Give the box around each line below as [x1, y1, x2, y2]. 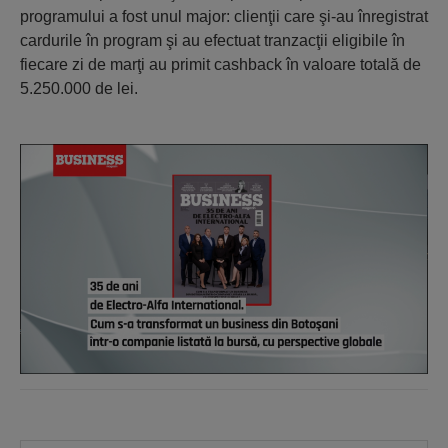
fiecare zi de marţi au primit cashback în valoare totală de [20, 56, 421, 73]
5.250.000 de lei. [20, 80, 138, 97]
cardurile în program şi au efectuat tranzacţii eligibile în [20, 32, 405, 49]
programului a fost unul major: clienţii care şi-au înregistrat [20, 8, 428, 25]
